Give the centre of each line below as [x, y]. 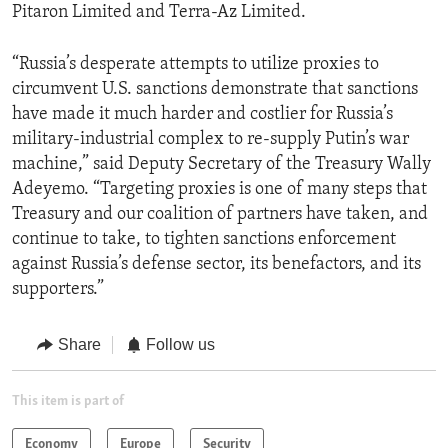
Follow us [180, 345]
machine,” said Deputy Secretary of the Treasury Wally [221, 165]
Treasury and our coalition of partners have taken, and [220, 215]
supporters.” [58, 290]
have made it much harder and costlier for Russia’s [202, 115]
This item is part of [68, 401]
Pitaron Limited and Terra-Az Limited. [159, 13]
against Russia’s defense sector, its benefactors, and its [216, 265]
